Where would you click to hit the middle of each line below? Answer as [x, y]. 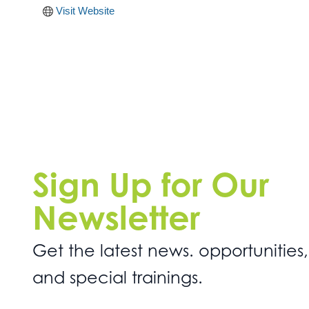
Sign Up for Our [151, 185]
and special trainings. [118, 278]
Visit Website [85, 11]
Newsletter [116, 218]
